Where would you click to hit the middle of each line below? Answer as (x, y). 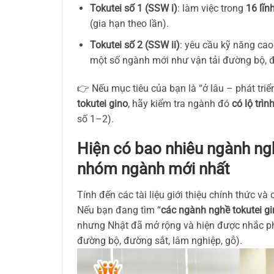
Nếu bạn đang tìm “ (119, 210)
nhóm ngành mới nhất (154, 169)
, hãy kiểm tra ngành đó (180, 103)
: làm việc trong (211, 9)
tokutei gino (102, 103)
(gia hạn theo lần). (129, 24)
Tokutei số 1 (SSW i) (133, 9)
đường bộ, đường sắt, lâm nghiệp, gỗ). (160, 241)
